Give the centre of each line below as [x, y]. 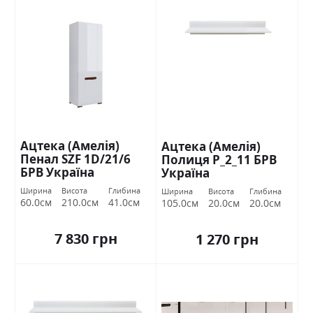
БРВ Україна [57, 172]
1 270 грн [227, 239]
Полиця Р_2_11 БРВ [219, 159]
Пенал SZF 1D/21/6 [75, 159]
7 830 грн [86, 238]
